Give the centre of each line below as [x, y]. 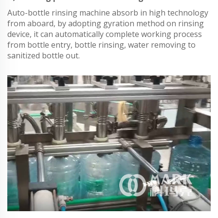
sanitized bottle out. [44, 56]
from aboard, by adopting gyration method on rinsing [106, 24]
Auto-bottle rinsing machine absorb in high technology [108, 13]
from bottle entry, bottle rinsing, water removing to [101, 45]
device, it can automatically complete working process [105, 34]
